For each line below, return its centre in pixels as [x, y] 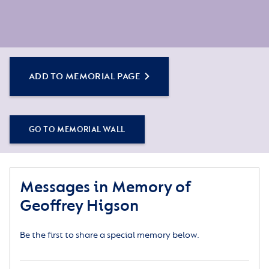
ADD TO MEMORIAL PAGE [84, 77]
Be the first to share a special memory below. [110, 235]
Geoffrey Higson [79, 206]
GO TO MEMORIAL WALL [77, 130]
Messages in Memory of [105, 187]
